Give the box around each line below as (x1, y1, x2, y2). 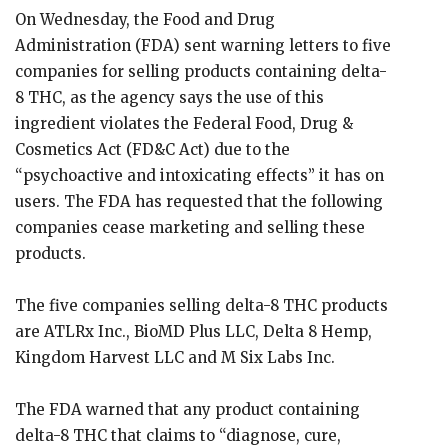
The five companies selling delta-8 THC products (15, 296, 388, 315)
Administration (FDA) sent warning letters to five (15, 36, 391, 55)
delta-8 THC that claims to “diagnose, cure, (15, 426, 341, 445)
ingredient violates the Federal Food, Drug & (15, 114, 353, 133)
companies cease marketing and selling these (15, 218, 365, 237)
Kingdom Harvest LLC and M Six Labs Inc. (15, 348, 335, 367)
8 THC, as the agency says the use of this (15, 88, 324, 107)
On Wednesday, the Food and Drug (15, 10, 275, 29)
